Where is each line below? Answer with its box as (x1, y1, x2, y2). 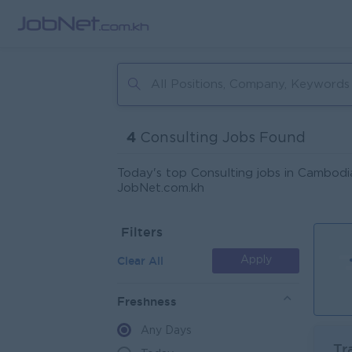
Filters (121, 225, 163, 239)
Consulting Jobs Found (136, 131, 306, 145)
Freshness (117, 295, 177, 308)
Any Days (141, 326, 192, 335)
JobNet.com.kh (117, 183, 204, 193)
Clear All (117, 255, 163, 267)
